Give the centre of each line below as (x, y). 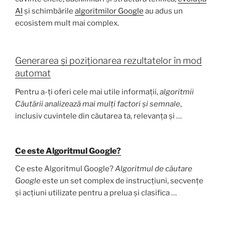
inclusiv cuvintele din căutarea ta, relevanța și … (98, 116)
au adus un (163, 11)
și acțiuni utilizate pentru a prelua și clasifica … (96, 193)
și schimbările (49, 11)
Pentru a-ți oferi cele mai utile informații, (87, 92)
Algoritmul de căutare (154, 168)
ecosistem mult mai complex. (67, 23)
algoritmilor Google (109, 11)
